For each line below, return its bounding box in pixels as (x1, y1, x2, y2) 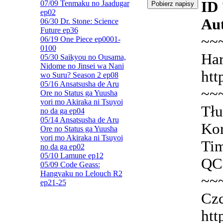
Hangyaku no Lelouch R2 (40, 169, 122, 178)
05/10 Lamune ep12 (40, 151, 104, 160)
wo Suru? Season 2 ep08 (40, 71, 118, 79)
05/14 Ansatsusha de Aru (40, 115, 119, 124)
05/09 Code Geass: (40, 160, 100, 169)
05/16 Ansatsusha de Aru (40, 80, 119, 88)
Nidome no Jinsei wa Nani (40, 62, 124, 70)
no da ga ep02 (40, 142, 85, 151)
